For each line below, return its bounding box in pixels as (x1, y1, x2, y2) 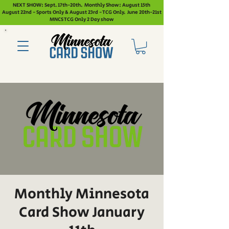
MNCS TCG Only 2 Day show (50, 16, 114, 23)
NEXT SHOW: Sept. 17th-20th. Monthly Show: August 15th (12, 2, 151, 9)
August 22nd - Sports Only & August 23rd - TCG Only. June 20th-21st (2, 9, 162, 16)
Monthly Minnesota (14, 184, 149, 205)
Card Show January (19, 202, 145, 223)
